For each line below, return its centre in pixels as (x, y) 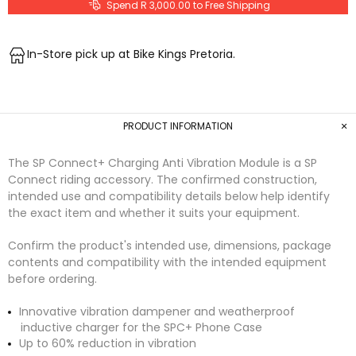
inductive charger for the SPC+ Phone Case (141, 328)
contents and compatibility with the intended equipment (167, 263)
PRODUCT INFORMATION (178, 126)
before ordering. (52, 279)
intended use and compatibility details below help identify (169, 197)
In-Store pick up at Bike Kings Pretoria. (131, 54)
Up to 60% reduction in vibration (108, 344)
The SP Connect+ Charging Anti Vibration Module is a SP (163, 163)
